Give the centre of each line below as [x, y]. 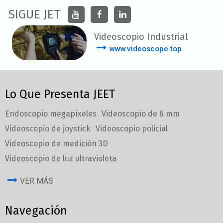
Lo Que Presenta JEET [60, 94]
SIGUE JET [35, 14]
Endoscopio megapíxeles [51, 113]
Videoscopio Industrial [141, 37]
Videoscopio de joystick [48, 128]
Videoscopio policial [132, 128]
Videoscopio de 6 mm [141, 113]
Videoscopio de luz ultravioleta [61, 158]
